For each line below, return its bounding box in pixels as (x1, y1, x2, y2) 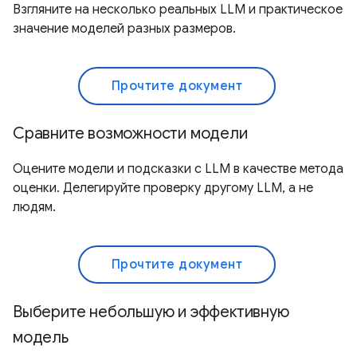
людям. (13, 198, 56, 215)
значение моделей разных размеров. (13, 20, 236, 37)
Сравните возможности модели (13, 123, 248, 143)
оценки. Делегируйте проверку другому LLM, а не (13, 179, 313, 196)
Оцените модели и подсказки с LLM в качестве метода (13, 160, 343, 177)
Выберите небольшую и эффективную (13, 301, 289, 322)
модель (13, 327, 69, 347)
